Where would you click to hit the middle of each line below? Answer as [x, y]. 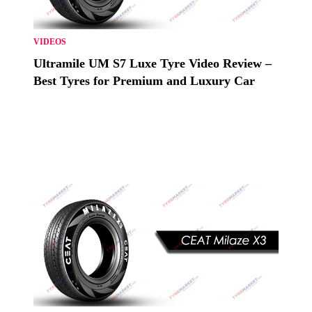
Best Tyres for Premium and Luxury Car [144, 81]
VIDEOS [50, 42]
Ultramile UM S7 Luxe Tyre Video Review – [153, 64]
